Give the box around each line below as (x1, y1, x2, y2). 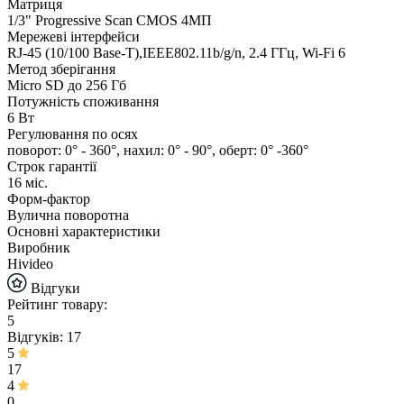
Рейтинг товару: (7, 296, 107, 312)
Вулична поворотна (7, 207, 129, 223)
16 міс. (7, 174, 48, 190)
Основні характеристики (7, 223, 161, 239)
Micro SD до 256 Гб (7, 77, 126, 93)
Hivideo (7, 255, 53, 271)
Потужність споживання (7, 93, 159, 109)
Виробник (7, 239, 70, 255)
